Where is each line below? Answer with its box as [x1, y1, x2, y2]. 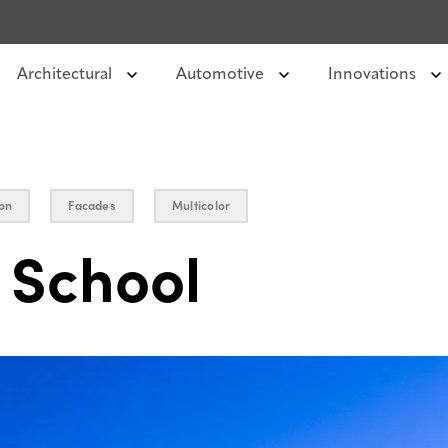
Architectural [16, 67, 116, 83]
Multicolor [171, 198, 231, 213]
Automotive [175, 67, 268, 83]
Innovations [327, 67, 420, 83]
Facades [68, 198, 116, 213]
